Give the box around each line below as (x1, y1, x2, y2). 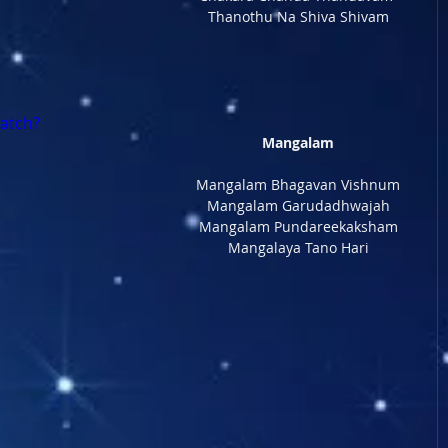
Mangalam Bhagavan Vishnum (196, 175, 400, 194)
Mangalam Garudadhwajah (206, 196, 390, 215)
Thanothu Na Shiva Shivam (207, 7, 389, 26)
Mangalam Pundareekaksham (198, 217, 398, 236)
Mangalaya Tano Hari (227, 238, 369, 257)
